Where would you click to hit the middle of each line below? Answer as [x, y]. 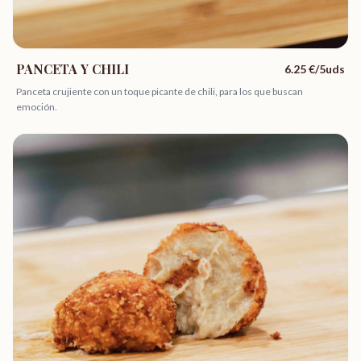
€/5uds [326, 69]
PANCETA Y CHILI [73, 69]
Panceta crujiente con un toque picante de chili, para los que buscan [160, 91]
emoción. [37, 107]
